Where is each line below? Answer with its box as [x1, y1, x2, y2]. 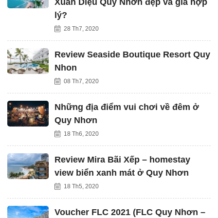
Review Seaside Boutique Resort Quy [54, 50, 210, 59]
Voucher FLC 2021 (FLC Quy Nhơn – [54, 207, 205, 217]
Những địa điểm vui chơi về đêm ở [54, 102, 199, 112]
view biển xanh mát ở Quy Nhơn [54, 168, 189, 178]
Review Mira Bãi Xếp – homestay [54, 155, 190, 164]
